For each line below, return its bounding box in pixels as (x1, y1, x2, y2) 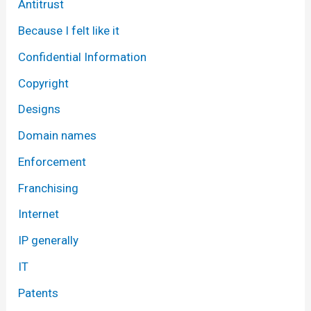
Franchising (18, 180, 79, 195)
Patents (18, 285, 59, 300)
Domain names (18, 128, 97, 143)
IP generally (18, 233, 79, 248)
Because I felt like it (18, 24, 120, 38)
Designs (18, 102, 61, 117)
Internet (18, 207, 60, 221)
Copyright (18, 76, 69, 90)
